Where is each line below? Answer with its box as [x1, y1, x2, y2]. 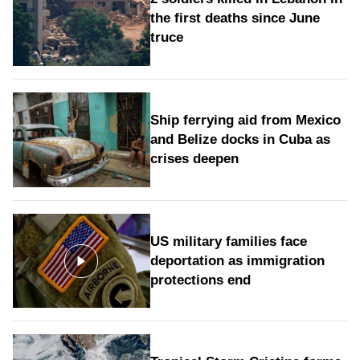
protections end [149, 272, 251, 288]
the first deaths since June [149, 10, 320, 27]
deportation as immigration [149, 252, 325, 268]
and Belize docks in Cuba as [149, 132, 330, 147]
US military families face [149, 233, 307, 249]
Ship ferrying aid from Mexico [149, 112, 341, 128]
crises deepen [149, 151, 239, 166]
